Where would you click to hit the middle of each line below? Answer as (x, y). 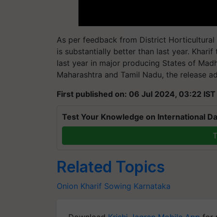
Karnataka (152, 186)
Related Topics (111, 167)
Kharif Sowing (106, 186)
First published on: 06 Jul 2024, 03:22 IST (136, 94)
